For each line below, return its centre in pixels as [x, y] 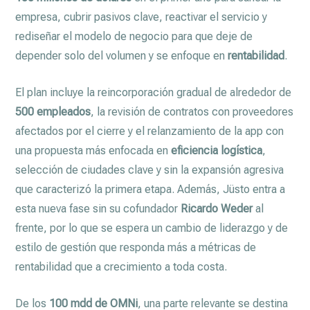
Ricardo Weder [217, 208]
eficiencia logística [217, 150]
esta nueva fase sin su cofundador [98, 208]
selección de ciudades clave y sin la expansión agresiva [150, 170]
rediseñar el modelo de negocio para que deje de [134, 36]
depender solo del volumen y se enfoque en [122, 55]
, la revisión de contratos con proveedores [192, 111]
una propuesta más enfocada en [93, 150]
